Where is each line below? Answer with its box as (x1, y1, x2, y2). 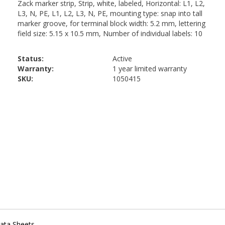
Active (113, 54, 132, 63)
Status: (18, 54, 44, 63)
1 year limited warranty (113, 64, 187, 73)
